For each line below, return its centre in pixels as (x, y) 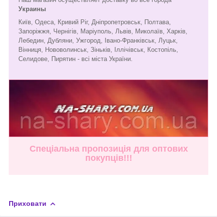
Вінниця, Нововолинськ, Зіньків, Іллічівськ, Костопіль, (98, 49)
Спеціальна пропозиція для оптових (108, 149)
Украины (32, 9)
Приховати (28, 204)
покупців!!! (108, 158)
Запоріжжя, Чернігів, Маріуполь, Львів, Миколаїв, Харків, (103, 31)
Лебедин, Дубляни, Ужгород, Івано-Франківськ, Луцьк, (98, 40)
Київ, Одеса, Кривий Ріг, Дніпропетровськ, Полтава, (95, 22)
